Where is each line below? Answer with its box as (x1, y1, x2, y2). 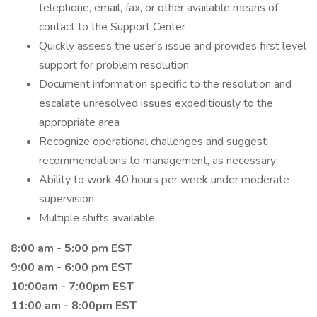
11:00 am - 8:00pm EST (11, 298, 137, 313)
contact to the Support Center (39, 19, 185, 35)
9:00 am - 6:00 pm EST (11, 260, 132, 275)
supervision (39, 191, 94, 207)
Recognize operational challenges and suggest (39, 134, 267, 149)
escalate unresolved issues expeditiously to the (39, 96, 273, 111)
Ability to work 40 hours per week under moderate (39, 172, 289, 188)
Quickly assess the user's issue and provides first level (39, 38, 306, 54)
